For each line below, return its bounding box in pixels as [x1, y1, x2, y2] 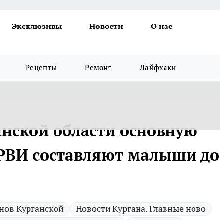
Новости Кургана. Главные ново [76, 203, 206, 214]
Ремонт [85, 63, 112, 72]
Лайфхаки [140, 63, 176, 72]
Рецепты [26, 63, 57, 72]
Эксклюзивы [12, 21, 62, 31]
